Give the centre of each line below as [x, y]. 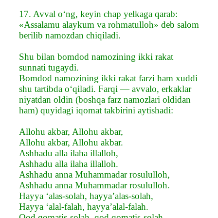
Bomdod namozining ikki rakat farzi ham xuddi [108, 78]
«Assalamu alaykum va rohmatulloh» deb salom [109, 24]
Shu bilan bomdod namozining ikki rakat [96, 56]
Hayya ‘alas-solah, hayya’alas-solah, [86, 196]
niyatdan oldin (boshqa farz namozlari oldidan [105, 99]
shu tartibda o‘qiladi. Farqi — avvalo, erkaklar [105, 89]
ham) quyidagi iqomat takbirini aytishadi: [96, 110]
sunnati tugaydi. [49, 67]
